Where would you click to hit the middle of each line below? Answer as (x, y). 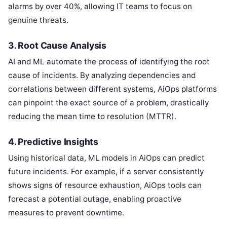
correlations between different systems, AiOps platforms (112, 89)
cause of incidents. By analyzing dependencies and (102, 75)
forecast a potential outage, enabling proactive (95, 199)
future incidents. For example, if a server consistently (106, 171)
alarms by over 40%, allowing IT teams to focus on (100, 6)
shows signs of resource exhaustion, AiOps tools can (105, 185)
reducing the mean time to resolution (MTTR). (92, 116)
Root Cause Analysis (62, 45)
